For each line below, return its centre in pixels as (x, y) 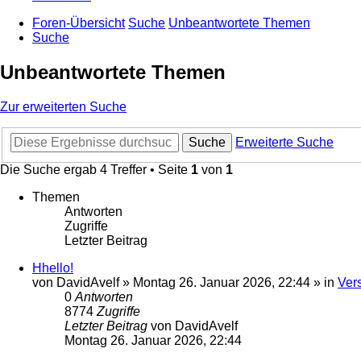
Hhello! (53, 268)
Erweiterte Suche (284, 142)
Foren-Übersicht (79, 23)
